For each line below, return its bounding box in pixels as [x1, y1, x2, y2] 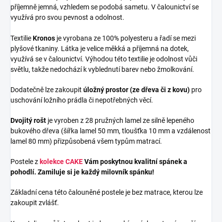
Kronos [33, 34, 55, 42]
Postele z [10, 157, 40, 166]
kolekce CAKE [40, 157, 84, 166]
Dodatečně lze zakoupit [10, 85, 82, 94]
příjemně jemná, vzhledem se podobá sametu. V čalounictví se [10, 2, 199, 11]
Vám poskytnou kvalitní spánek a [84, 157, 187, 166]
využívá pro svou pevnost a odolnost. [10, 13, 124, 21]
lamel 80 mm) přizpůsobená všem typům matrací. [10, 137, 162, 145]
